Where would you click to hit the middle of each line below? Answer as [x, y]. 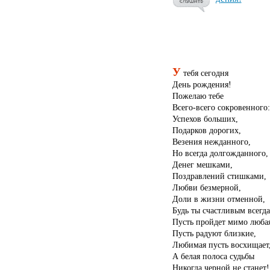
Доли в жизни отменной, [218, 199]
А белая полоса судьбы [213, 256]
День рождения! [202, 84]
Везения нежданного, [211, 141]
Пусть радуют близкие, [214, 233]
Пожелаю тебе [198, 96]
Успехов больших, [205, 118]
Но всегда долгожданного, [220, 153]
